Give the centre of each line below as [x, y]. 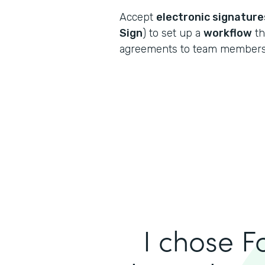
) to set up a [173, 33]
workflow [228, 33]
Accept [138, 17]
